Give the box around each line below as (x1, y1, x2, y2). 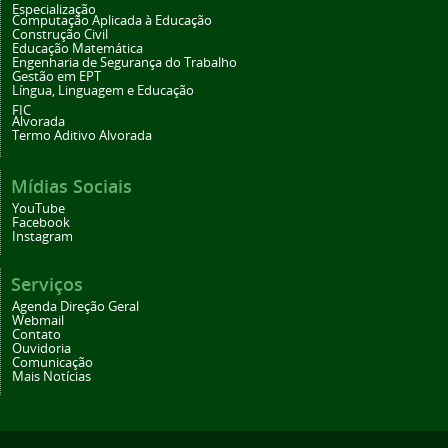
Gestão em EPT (12, 68, 101, 86)
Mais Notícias (12, 368, 91, 386)
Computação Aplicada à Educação (12, 12, 212, 30)
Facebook (12, 214, 70, 232)
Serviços (11, 272, 83, 297)
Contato (12, 326, 61, 344)
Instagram (12, 228, 73, 246)
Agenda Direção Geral (12, 298, 139, 316)
